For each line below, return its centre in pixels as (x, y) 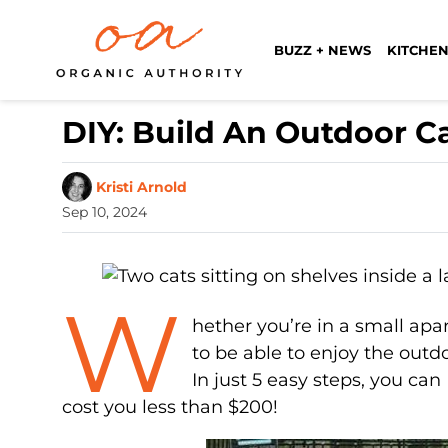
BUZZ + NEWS (322, 49)
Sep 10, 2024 (104, 212)
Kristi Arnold (141, 186)
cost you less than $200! (170, 406)
